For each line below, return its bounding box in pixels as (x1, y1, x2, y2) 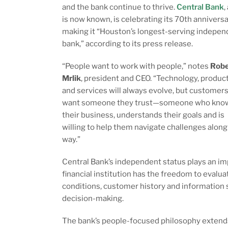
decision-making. (62, 194, 124, 204)
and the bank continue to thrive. (62, 3, 177, 12)
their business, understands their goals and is (62, 110, 224, 120)
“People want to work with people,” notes (62, 62, 210, 71)
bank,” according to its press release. (62, 39, 193, 49)
